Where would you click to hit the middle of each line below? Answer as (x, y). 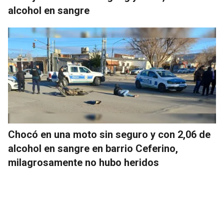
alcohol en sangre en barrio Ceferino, (93, 149)
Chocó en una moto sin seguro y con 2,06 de (109, 135)
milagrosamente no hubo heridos (83, 163)
